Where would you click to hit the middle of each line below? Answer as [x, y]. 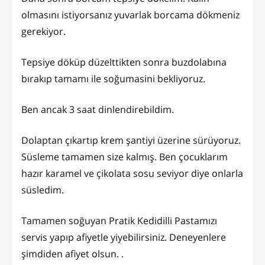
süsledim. [44, 190]
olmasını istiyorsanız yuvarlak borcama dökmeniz [130, 14]
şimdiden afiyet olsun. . [72, 253]
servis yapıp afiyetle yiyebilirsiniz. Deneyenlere [124, 237]
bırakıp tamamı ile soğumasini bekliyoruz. [114, 78]
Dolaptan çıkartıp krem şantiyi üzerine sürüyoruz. [131, 140]
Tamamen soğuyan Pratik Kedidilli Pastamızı [119, 220]
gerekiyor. [45, 31]
